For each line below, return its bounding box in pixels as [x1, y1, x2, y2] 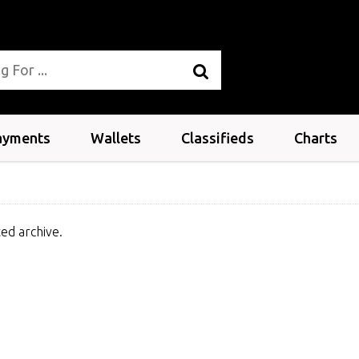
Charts [294, 130, 337, 146]
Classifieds [181, 130, 254, 146]
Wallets [91, 130, 141, 146]
